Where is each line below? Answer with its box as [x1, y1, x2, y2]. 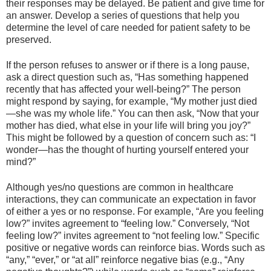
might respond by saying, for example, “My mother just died [6, 96, 257, 106]
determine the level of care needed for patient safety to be [6, 22, 250, 33]
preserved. [6, 34, 51, 45]
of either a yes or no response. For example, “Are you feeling [6, 206, 264, 217]
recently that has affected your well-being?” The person [6, 83, 241, 94]
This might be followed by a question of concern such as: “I [6, 132, 256, 143]
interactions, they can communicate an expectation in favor [6, 194, 256, 205]
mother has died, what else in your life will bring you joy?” [6, 120, 250, 131]
